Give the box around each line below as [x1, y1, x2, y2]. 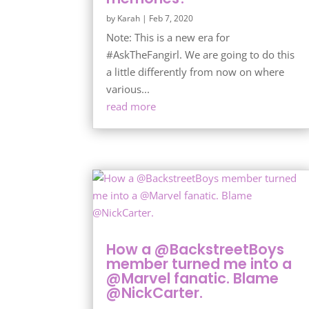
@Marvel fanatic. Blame [106, 268, 279, 288]
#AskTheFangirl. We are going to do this [106, 47, 295, 61]
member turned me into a [106, 253, 292, 274]
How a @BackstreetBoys [106, 239, 285, 259]
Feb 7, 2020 [149, 12, 194, 24]
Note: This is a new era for [106, 30, 230, 44]
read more [106, 99, 157, 113]
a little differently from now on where [106, 64, 285, 79]
